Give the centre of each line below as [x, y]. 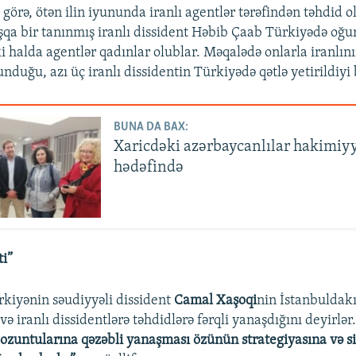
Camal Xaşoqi [216, 301]
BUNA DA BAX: [151, 127]
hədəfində [149, 167]
